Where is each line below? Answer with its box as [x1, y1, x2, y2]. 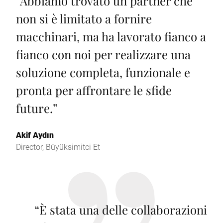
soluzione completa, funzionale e [16, 64, 190, 80]
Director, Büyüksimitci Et [16, 141, 100, 152]
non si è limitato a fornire [16, 10, 152, 26]
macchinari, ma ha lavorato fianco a [16, 28, 206, 44]
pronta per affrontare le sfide [16, 82, 172, 98]
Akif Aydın [16, 129, 54, 140]
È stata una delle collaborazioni [39, 201, 207, 218]
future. [16, 100, 53, 116]
